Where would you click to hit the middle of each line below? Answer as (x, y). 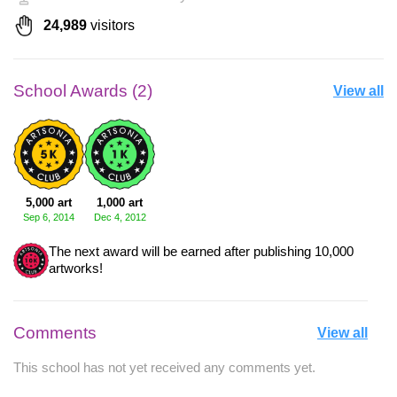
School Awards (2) (83, 91)
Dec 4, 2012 (120, 218)
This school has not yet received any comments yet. (164, 368)
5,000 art (49, 203)
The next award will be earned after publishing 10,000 (201, 252)
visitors (111, 26)
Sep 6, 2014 (49, 218)
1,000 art (120, 203)
